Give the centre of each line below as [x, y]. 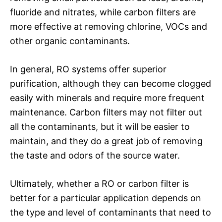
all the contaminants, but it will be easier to [100, 126]
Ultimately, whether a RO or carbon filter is [99, 183]
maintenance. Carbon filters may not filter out [106, 112]
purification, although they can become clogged [111, 83]
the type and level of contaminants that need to [111, 212]
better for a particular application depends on [106, 198]
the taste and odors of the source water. [95, 155]
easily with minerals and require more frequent [107, 98]
